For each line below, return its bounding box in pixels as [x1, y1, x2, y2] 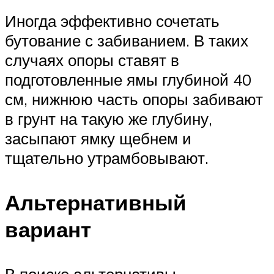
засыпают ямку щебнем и [5, 128, 191, 148]
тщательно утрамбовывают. [5, 147, 209, 168]
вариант [5, 216, 91, 243]
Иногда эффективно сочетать [5, 10, 220, 31]
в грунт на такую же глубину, [5, 108, 212, 128]
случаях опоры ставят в [5, 50, 179, 70]
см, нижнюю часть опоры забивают [5, 89, 263, 109]
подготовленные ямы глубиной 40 [5, 69, 251, 89]
